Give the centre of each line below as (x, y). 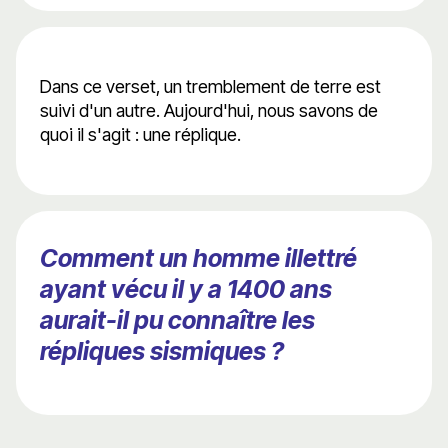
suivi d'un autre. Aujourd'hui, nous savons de (209, 111)
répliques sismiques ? (162, 351)
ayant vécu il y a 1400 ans (186, 289)
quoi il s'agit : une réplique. (140, 135)
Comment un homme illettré (198, 258)
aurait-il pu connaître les (177, 320)
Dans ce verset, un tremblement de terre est (210, 87)
